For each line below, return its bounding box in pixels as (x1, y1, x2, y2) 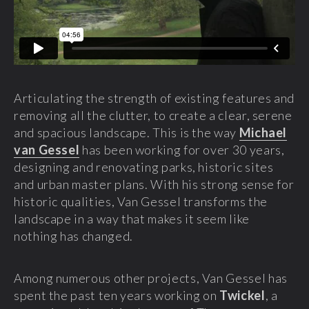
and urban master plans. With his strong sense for (14, 176, 295, 192)
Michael (239, 124, 288, 140)
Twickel (219, 287, 266, 303)
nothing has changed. (14, 228, 133, 243)
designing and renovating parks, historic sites (14, 159, 274, 175)
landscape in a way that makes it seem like (14, 210, 250, 226)
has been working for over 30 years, (79, 141, 285, 157)
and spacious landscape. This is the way (14, 124, 239, 140)
